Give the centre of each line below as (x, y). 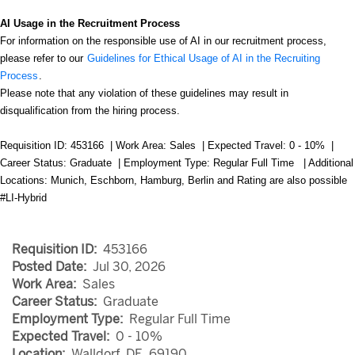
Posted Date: (52, 267)
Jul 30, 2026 (129, 267)
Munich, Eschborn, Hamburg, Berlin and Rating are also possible (199, 180)
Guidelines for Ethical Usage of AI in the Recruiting (204, 58)
